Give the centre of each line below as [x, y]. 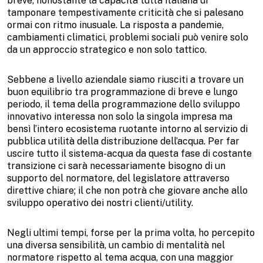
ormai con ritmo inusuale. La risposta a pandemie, [115, 25]
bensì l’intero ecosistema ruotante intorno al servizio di [127, 129]
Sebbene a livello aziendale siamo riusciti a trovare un [125, 79]
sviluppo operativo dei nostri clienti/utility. [100, 203]
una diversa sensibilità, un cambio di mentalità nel [116, 245]
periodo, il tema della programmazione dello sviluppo [124, 104]
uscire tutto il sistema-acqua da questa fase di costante [129, 153]
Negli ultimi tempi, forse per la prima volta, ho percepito [131, 232]
